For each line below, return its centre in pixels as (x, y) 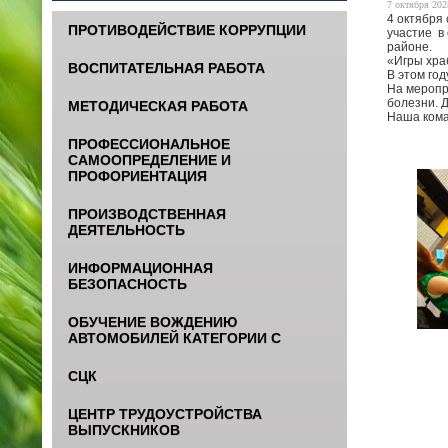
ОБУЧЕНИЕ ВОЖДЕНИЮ (152, 321)
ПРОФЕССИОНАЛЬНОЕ (149, 143)
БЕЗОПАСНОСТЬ (127, 283)
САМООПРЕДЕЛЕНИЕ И (149, 159)
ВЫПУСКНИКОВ (124, 429)
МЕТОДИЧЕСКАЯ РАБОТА (158, 105)
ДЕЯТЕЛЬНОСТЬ (126, 229)
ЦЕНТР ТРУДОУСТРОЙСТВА (165, 413)
